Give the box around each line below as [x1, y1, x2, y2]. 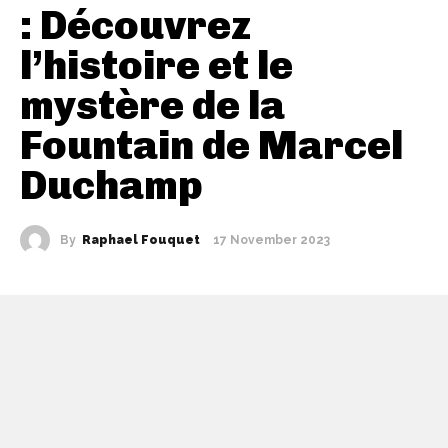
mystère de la [20, 80, 285, 129]
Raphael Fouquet [82, 232, 200, 247]
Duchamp [20, 160, 203, 209]
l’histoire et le [20, 40, 293, 89]
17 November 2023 [213, 233, 330, 248]
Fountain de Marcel [20, 120, 403, 169]
